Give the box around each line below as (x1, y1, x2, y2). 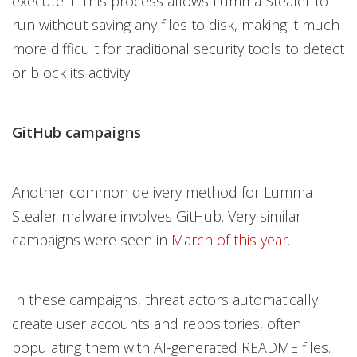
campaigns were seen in (12, 229, 171, 249)
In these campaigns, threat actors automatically (12, 289, 318, 309)
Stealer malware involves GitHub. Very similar (12, 206, 301, 226)
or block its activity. (12, 62, 132, 82)
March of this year (171, 229, 288, 249)
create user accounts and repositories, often (12, 313, 301, 333)
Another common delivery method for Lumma (12, 182, 312, 202)
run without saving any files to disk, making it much (12, 14, 339, 34)
